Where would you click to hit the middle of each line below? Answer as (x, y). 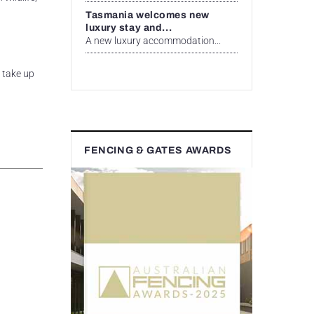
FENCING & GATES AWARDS (158, 150)
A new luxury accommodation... (153, 40)
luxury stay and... (129, 27)
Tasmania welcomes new (148, 15)
